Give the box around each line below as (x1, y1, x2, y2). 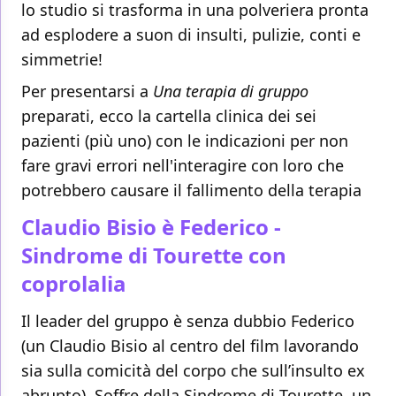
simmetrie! (21, 49, 103, 71)
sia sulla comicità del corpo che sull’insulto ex (21, 360, 365, 382)
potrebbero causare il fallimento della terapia (21, 179, 362, 202)
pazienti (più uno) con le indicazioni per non (21, 130, 348, 152)
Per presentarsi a (21, 80, 153, 103)
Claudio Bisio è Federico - (21, 212, 281, 242)
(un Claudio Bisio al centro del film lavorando (21, 335, 359, 357)
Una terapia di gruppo (153, 80, 308, 103)
